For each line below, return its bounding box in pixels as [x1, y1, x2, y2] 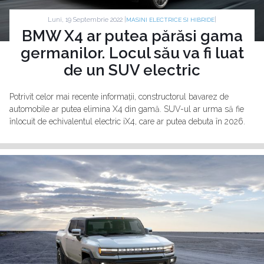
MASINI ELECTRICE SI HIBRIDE [126, 16, 214, 23]
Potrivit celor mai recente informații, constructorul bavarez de [9, 92, 229, 101]
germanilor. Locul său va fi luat [20, 44, 244, 62]
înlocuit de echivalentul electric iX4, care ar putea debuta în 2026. [9, 117, 245, 126]
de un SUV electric [64, 61, 200, 79]
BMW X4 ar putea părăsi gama [21, 27, 243, 45]
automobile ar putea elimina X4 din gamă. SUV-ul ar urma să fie [9, 104, 244, 114]
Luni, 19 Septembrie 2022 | [48, 15, 126, 24]
